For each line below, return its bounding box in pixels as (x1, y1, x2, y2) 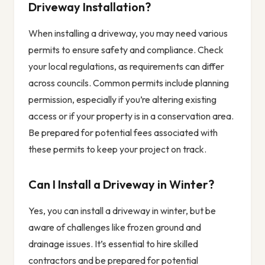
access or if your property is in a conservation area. (28, 110, 234, 122)
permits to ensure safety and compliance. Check (28, 44, 224, 56)
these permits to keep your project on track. (28, 143, 206, 156)
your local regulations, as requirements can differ (28, 60, 224, 73)
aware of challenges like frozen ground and (28, 221, 201, 234)
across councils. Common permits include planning (28, 77, 229, 89)
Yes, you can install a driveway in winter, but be (28, 205, 216, 217)
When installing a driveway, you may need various (28, 27, 228, 40)
